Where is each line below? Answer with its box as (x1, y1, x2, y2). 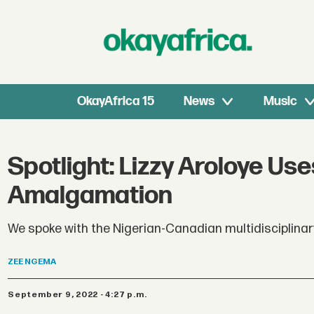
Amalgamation (8, 181, 173, 212)
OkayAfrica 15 (77, 94, 155, 109)
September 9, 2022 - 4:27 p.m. (14, 289, 147, 300)
